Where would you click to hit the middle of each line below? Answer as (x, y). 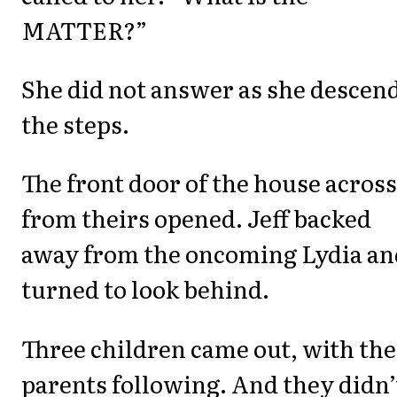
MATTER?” (84, 29)
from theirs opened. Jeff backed (196, 218)
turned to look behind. (145, 289)
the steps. (75, 124)
